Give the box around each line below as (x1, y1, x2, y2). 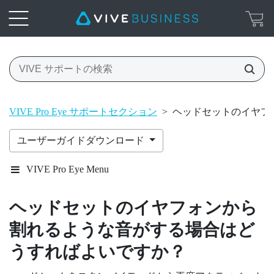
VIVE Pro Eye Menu (26, 163, 109, 174)
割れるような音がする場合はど (9, 220, 255, 239)
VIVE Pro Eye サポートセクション (9, 106, 157, 117)
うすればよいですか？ (9, 242, 186, 261)
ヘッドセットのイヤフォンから (9, 198, 257, 217)
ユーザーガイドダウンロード (17, 135, 147, 146)
